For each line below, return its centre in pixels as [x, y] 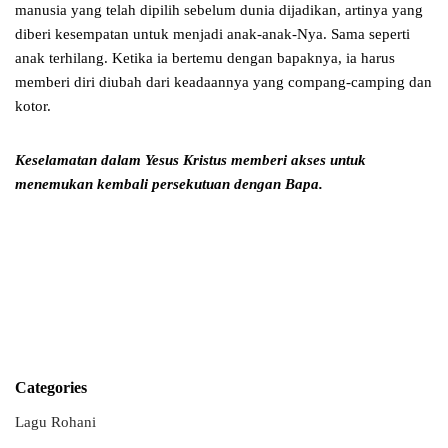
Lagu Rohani [55, 422]
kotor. [33, 106]
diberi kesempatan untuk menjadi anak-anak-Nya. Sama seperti [212, 34]
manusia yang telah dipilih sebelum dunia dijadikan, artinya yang [219, 10]
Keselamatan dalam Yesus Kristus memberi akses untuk [190, 160]
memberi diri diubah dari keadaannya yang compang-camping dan [223, 82]
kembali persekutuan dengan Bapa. [210, 184]
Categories [51, 388]
